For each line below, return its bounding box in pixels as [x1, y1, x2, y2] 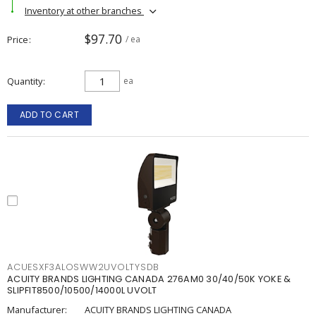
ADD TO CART [19, 109, 80, 121]
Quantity [7, 75, 42, 87]
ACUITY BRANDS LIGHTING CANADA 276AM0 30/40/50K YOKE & [7, 273, 291, 285]
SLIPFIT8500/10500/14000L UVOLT [7, 284, 157, 296]
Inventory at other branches [25, 4, 144, 17]
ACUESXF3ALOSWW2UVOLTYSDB [7, 261, 159, 273]
